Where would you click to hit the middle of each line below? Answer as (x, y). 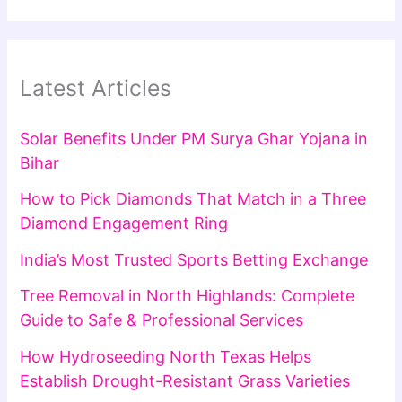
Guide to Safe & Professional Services (162, 320)
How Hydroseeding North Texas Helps (166, 356)
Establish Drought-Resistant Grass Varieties (185, 380)
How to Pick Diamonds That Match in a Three (193, 199)
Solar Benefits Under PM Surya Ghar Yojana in (194, 138)
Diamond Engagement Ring (124, 223)
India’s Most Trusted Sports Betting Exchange (194, 259)
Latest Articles (96, 88)
